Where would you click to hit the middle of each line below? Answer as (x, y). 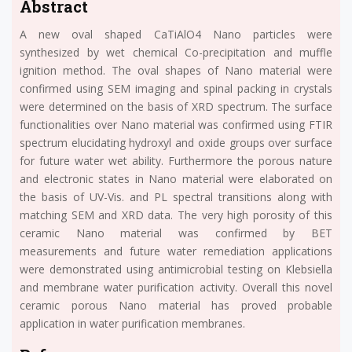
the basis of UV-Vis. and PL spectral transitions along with (176, 196)
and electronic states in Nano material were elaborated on (176, 178)
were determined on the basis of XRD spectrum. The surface (176, 106)
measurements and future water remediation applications (176, 251)
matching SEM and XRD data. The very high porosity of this (176, 214)
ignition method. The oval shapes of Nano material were (176, 70)
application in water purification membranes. (132, 323)
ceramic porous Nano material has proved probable (176, 305)
